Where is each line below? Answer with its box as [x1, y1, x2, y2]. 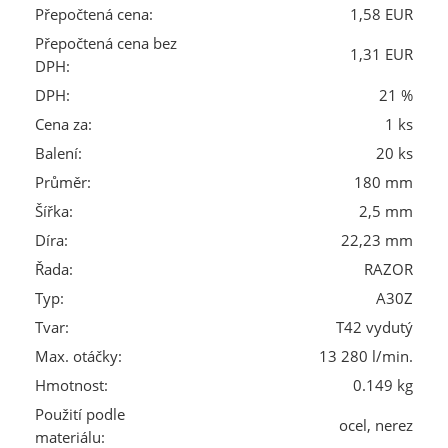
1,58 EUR [350, 3, 413, 25]
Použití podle [35, 403, 125, 425]
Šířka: [35, 200, 73, 222]
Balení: [35, 142, 82, 164]
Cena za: [35, 113, 92, 135]
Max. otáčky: [35, 345, 122, 367]
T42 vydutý [336, 316, 413, 338]
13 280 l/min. [319, 345, 413, 367]
